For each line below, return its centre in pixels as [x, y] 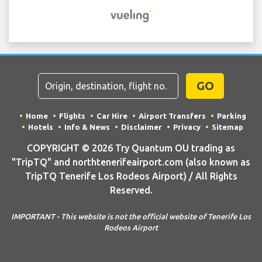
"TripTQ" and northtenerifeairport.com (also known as [131, 162]
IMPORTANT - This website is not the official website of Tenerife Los [131, 217]
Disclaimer [142, 127]
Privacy [187, 127]
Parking [231, 116]
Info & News [87, 127]
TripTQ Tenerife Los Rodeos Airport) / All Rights [131, 176]
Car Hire [112, 116]
